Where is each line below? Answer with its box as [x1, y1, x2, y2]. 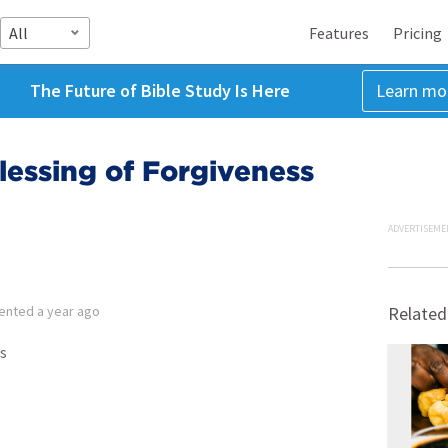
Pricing [393, 22, 442, 43]
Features [309, 22, 369, 43]
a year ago [37, 302, 100, 320]
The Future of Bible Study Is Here [29, 79, 290, 102]
